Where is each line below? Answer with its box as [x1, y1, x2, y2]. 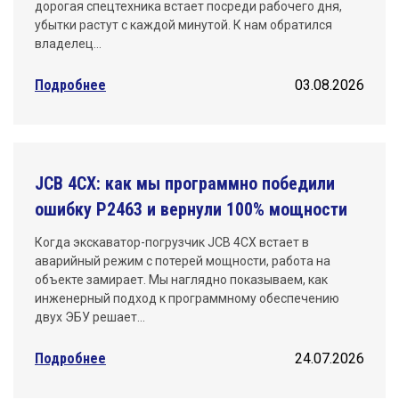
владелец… [35, 37, 102, 52]
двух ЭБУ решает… [35, 310, 145, 325]
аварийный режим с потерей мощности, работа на [35, 254, 330, 269]
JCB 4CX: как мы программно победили [35, 173, 335, 195]
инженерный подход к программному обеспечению [35, 291, 339, 306]
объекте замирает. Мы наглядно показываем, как [35, 273, 328, 288]
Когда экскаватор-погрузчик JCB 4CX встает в [35, 235, 309, 250]
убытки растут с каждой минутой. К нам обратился [35, 18, 332, 33]
